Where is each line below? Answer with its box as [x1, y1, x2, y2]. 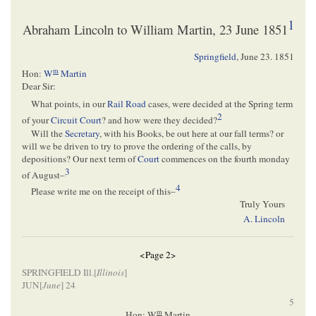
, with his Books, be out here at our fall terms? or [99, 126, 284, 140]
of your [22, 114, 51, 127]
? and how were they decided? [102, 114, 217, 127]
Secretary [65, 126, 100, 140]
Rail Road [107, 97, 147, 111]
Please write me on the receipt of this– [31, 185, 176, 198]
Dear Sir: [22, 80, 56, 93]
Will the [31, 126, 66, 140]
